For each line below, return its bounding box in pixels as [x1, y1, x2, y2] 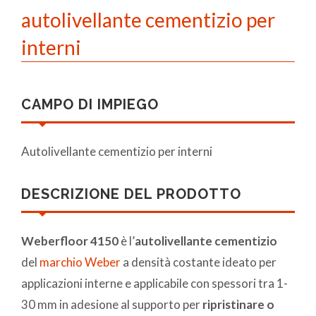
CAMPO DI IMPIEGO [21, 95, 159, 113]
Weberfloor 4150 [21, 233, 119, 248]
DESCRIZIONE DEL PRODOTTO [21, 185, 241, 202]
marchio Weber [39, 254, 121, 269]
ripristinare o [202, 296, 274, 312]
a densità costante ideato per [123, 254, 276, 269]
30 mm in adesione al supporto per [21, 296, 202, 312]
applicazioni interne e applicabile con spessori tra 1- [21, 275, 288, 291]
